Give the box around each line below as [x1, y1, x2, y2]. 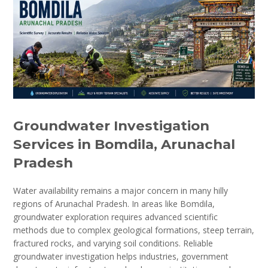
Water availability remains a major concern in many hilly [13, 184, 229, 196]
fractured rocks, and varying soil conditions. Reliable [13, 237, 214, 249]
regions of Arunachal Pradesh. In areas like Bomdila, [13, 197, 215, 209]
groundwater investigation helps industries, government [13, 250, 229, 262]
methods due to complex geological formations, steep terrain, [13, 224, 255, 236]
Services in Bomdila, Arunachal [13, 135, 236, 153]
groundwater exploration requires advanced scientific [13, 211, 218, 223]
